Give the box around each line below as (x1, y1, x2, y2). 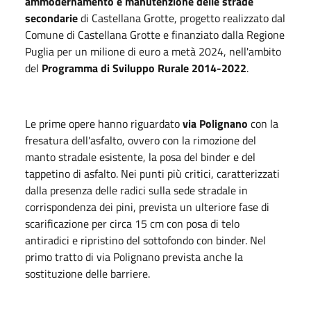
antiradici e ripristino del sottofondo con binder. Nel (25, 231, 266, 249)
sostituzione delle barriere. (25, 264, 150, 282)
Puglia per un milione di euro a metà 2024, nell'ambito (25, 42, 281, 60)
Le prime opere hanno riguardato (25, 115, 183, 132)
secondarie (25, 9, 81, 26)
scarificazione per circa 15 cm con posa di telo (25, 215, 239, 232)
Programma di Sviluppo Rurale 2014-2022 (42, 59, 246, 76)
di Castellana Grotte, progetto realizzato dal (81, 9, 285, 26)
